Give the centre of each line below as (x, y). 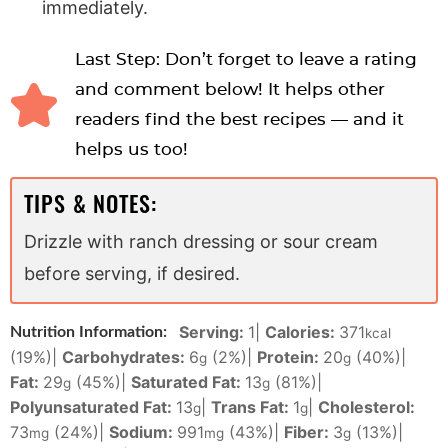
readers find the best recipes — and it (239, 120)
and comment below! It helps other (229, 90)
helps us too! (131, 150)
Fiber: (308, 432)
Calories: (302, 332)
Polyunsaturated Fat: (93, 407)
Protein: (290, 357)
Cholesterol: (366, 407)
